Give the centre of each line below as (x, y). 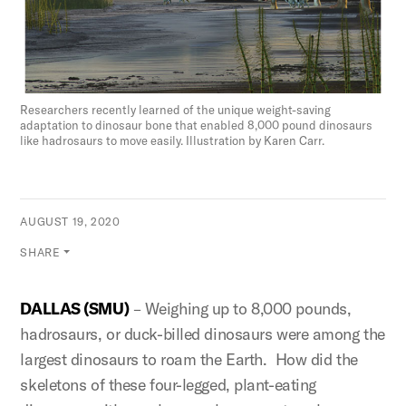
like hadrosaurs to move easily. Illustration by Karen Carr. (173, 141)
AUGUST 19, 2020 (70, 222)
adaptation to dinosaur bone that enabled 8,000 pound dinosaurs (197, 126)
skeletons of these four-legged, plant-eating (168, 385)
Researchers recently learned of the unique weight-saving (176, 110)
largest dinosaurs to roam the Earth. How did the (189, 360)
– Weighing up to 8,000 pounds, (240, 309)
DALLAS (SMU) (75, 309)
